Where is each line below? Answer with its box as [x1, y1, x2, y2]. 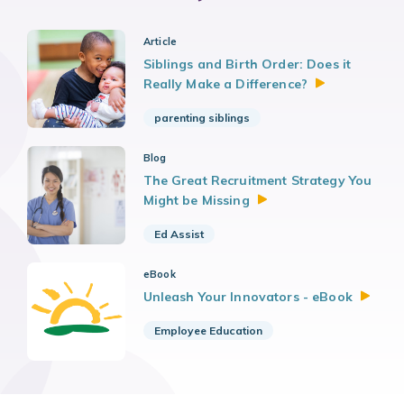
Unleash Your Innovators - [142, 289, 313, 306]
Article [142, 35, 178, 49]
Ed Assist [153, 227, 204, 242]
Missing [201, 192, 250, 209]
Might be [142, 192, 202, 209]
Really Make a [142, 76, 236, 93]
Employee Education [153, 324, 262, 338]
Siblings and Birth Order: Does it [142, 56, 352, 73]
